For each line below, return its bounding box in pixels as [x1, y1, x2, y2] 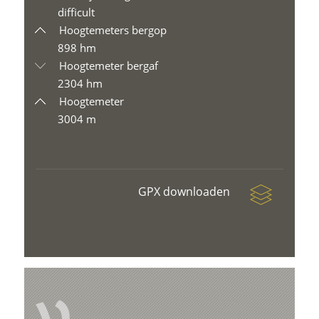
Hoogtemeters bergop [56, 23, 167, 37]
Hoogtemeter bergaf [56, 58, 159, 73]
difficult [58, 5, 95, 19]
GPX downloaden [137, 184, 233, 199]
